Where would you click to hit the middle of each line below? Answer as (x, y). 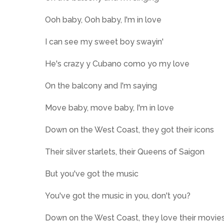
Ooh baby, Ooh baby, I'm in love (103, 20)
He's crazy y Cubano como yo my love (117, 64)
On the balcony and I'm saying (101, 86)
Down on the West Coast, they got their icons (129, 130)
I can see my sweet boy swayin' (104, 42)
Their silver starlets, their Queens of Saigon (125, 152)
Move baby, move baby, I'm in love (109, 108)
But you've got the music (92, 174)
